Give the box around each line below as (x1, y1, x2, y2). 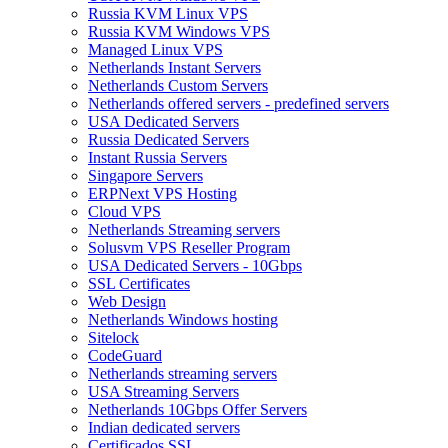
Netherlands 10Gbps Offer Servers (88, 401, 307, 418)
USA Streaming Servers (88, 383, 239, 400)
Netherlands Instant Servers (88, 59, 261, 76)
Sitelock (88, 329, 139, 346)
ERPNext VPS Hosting (88, 185, 237, 202)
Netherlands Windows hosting (88, 311, 278, 328)
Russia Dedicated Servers (88, 131, 249, 148)
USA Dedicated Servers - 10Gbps (88, 257, 302, 274)
